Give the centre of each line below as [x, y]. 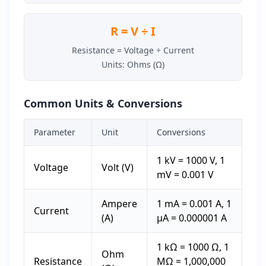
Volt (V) [118, 167]
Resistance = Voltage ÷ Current [133, 50]
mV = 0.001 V [185, 175]
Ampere [119, 204]
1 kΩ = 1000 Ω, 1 [193, 247]
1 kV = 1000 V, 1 [191, 160]
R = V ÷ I [133, 31]
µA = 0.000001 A [192, 218]
